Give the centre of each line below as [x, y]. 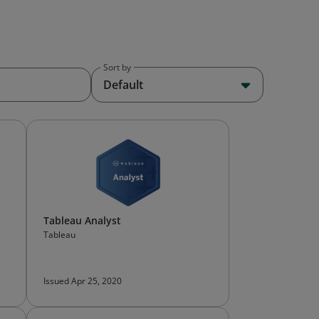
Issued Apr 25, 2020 [83, 281]
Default [123, 85]
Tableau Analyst [82, 220]
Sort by [117, 67]
